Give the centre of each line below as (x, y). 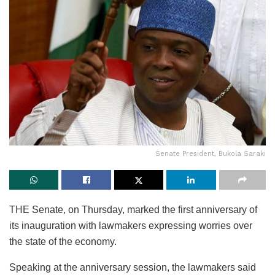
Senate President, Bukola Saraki (211, 154)
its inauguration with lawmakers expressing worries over (131, 226)
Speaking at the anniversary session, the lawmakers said (133, 268)
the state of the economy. (63, 242)
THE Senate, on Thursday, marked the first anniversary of (133, 210)
